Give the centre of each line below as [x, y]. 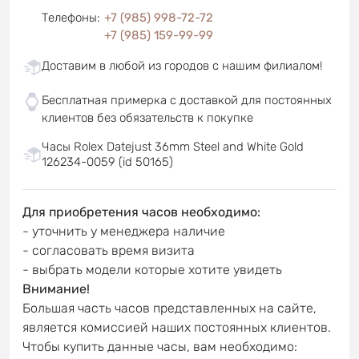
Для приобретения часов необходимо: [141, 212]
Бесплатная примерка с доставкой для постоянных [187, 100]
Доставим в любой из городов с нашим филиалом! [182, 65]
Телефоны [69, 17]
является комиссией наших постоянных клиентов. [177, 327]
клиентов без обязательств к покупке [147, 117]
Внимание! [56, 288]
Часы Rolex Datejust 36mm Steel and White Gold [173, 146]
